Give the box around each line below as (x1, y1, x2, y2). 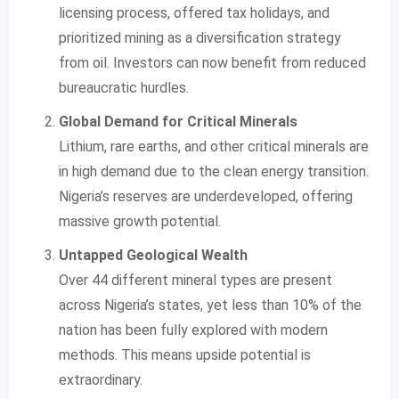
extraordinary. (59, 371, 142, 388)
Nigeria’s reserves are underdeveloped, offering (59, 188, 353, 205)
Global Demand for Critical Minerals (59, 113, 297, 130)
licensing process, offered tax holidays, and (59, 4, 330, 21)
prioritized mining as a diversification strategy (59, 29, 341, 46)
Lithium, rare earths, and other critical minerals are (59, 138, 369, 155)
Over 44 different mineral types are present (59, 272, 332, 289)
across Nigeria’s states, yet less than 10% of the (59, 297, 362, 313)
